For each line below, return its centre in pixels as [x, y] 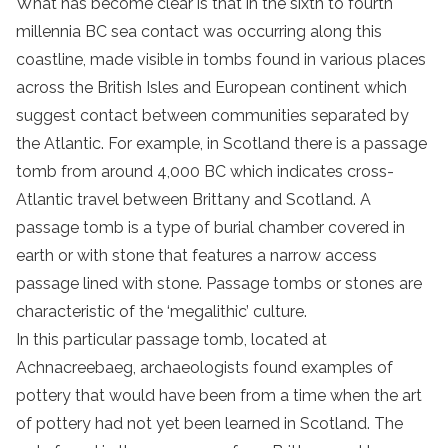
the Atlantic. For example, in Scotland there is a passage [221, 143]
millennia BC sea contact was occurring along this [199, 31]
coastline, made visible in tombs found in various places [221, 59]
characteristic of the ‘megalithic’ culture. [161, 311]
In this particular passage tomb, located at [171, 339]
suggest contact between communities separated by [212, 115]
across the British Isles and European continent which [211, 87]
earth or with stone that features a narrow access [196, 255]
